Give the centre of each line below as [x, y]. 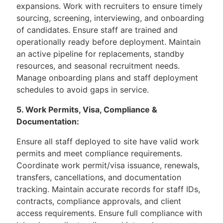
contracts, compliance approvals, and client [99, 201]
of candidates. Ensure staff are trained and [97, 30]
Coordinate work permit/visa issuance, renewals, [108, 165]
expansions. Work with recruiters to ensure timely [110, 6]
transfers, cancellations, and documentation [99, 177]
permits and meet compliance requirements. [99, 153]
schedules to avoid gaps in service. [84, 90]
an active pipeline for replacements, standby [100, 54]
